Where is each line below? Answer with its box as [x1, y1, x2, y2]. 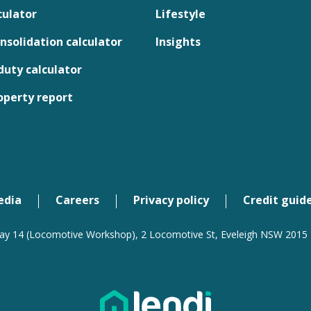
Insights [155, 34, 201, 49]
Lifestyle [155, 6, 205, 22]
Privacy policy [133, 192, 209, 208]
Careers [56, 192, 99, 208]
